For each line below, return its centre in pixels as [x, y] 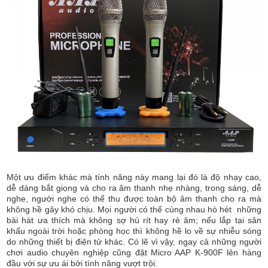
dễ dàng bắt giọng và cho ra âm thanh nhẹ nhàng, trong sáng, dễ [134, 188]
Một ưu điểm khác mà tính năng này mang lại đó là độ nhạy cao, [134, 177]
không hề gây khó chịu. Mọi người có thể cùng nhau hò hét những [134, 210]
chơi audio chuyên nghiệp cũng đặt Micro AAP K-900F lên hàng [134, 253]
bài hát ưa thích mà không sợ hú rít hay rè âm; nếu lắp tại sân [134, 220]
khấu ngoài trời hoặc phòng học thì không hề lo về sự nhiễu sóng [134, 231]
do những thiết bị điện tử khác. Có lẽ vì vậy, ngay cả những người [134, 242]
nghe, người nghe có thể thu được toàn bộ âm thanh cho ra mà [134, 199]
